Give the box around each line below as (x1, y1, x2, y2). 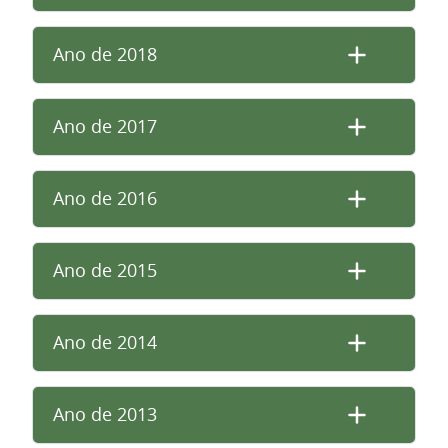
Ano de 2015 (53, 259, 157, 282)
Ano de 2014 (53, 331, 157, 354)
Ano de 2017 (53, 115, 157, 138)
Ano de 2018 (53, 43, 157, 66)
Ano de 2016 (53, 187, 157, 210)
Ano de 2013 (53, 403, 157, 426)
